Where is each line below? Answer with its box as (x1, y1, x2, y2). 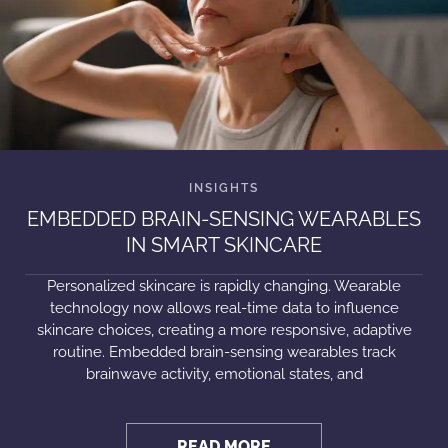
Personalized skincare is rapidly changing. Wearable (47, 277, 401, 295)
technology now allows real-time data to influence (49, 299, 399, 317)
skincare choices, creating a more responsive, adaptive (36, 321, 412, 339)
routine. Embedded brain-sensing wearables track (52, 343, 396, 361)
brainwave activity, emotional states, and (85, 365, 363, 383)
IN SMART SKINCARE (126, 233, 322, 257)
